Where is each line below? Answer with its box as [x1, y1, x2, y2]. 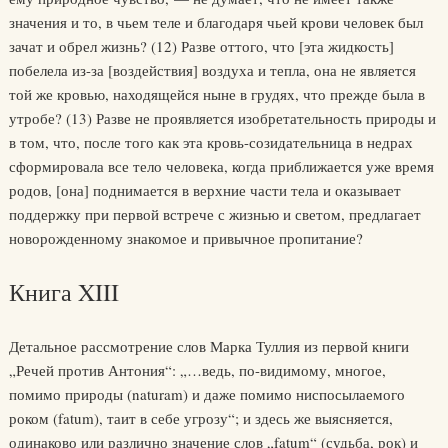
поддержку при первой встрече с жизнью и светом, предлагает [8, 204, 421, 224]
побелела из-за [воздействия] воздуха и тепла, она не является [8, 60, 416, 80]
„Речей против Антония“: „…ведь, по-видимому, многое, [8, 360, 386, 380]
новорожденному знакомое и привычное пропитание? [8, 228, 363, 248]
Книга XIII [8, 276, 119, 308]
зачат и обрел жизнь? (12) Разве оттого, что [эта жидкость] [8, 36, 394, 56]
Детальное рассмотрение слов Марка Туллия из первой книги [8, 336, 409, 356]
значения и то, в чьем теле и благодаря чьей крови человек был [8, 12, 423, 32]
